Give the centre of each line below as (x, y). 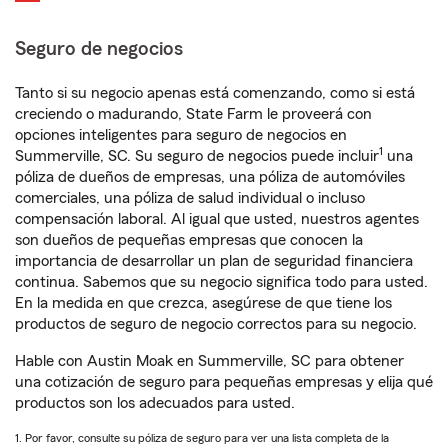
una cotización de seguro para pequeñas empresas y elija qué (224, 382)
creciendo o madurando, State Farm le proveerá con (193, 114)
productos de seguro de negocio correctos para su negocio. (216, 324)
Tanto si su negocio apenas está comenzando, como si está (215, 93)
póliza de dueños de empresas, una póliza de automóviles (210, 177)
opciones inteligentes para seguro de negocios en (181, 135)
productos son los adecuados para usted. (155, 403)
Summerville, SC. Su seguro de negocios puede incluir (197, 156)
